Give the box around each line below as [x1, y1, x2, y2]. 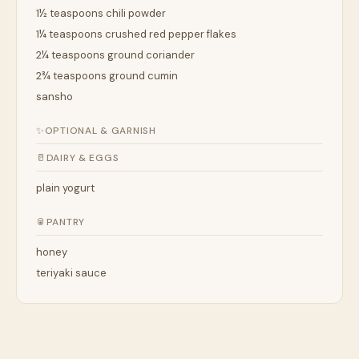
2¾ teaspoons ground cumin [36, 69, 178, 83]
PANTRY [46, 216, 86, 229]
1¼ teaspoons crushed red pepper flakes [36, 27, 236, 42]
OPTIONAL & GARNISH [44, 124, 156, 138]
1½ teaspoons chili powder [36, 6, 166, 21]
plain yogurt [36, 181, 95, 196]
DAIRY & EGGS [46, 151, 119, 165]
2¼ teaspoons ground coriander [36, 48, 195, 63]
